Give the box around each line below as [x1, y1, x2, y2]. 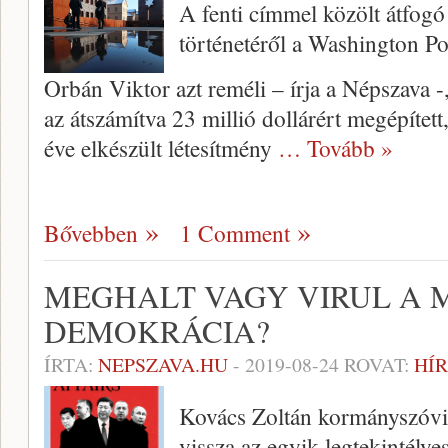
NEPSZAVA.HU [98, 351, 228, 379]
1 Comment [180, 217, 290, 250]
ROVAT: [339, 351, 414, 379]
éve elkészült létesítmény [44, 132, 278, 165]
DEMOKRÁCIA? [44, 310, 270, 353]
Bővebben [44, 217, 138, 250]
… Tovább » [278, 132, 393, 165]
